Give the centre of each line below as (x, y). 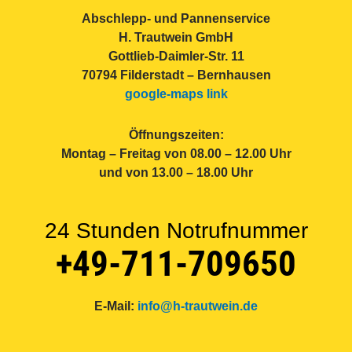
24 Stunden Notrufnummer (176, 231)
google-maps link (176, 94)
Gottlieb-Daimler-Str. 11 (176, 56)
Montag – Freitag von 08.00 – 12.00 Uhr (176, 154)
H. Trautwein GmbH (176, 37)
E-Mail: (116, 306)
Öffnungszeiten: (176, 135)
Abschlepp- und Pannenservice (176, 18)
